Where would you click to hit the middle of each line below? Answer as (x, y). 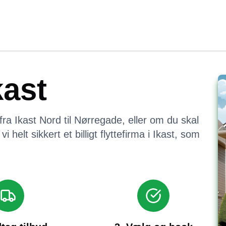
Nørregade (98, 120)
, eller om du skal (160, 120)
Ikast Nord (38, 120)
